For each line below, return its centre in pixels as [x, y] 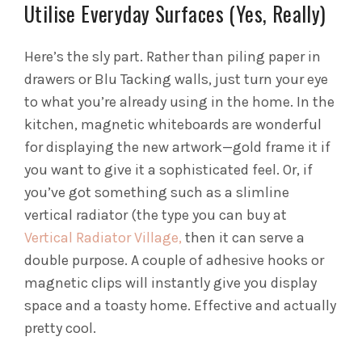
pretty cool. [60, 328]
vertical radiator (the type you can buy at [156, 215]
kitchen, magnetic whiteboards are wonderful [173, 124]
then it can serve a [243, 237]
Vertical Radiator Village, [103, 237]
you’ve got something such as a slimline [157, 192]
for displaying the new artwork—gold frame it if [177, 147]
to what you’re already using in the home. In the [179, 101]
